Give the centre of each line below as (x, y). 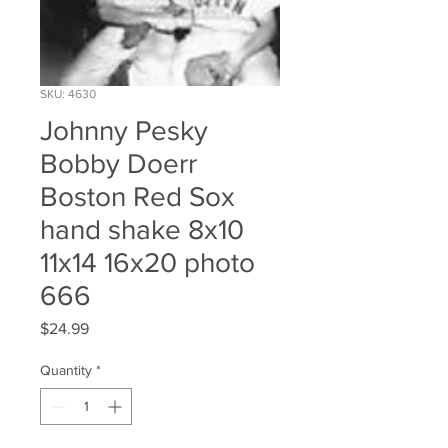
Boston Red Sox (137, 197)
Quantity (66, 370)
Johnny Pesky (124, 131)
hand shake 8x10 (142, 230)
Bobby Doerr (118, 164)
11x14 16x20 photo (147, 263)
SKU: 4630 (68, 94)
